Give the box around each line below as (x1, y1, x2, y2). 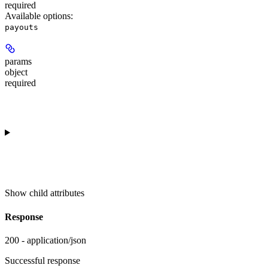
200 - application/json (5, 234, 86, 245)
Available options (5, 11, 71, 22)
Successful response (5, 255, 80, 266)
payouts (5, 23, 38, 32)
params (5, 56, 32, 67)
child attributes (29, 188, 84, 199)
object (5, 67, 28, 78)
